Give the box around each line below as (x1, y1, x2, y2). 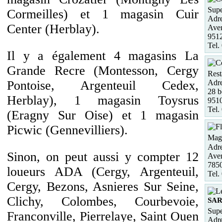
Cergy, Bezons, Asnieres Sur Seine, (7, 179, 199, 194)
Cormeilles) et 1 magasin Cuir (7, 7, 199, 21)
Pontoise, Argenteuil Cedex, (7, 78, 199, 93)
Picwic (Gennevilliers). (7, 123, 128, 137)
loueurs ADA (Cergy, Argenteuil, (7, 165, 199, 179)
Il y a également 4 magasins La (7, 49, 199, 63)
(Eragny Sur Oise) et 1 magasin (7, 108, 199, 122)
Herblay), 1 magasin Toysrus (7, 93, 199, 108)
